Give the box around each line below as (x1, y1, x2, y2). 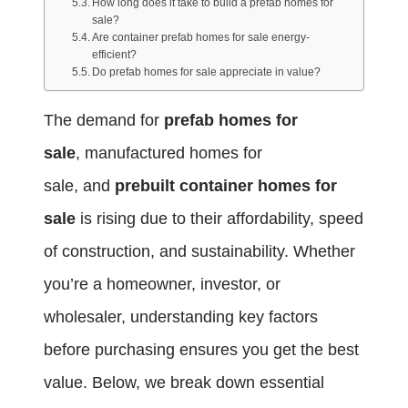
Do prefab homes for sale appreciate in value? (92, 66, 321, 79)
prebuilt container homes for (115, 177, 337, 196)
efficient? (92, 48, 138, 62)
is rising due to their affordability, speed (76, 209, 363, 229)
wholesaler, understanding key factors (44, 308, 318, 327)
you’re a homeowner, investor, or (44, 275, 280, 294)
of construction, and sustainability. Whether (44, 242, 355, 261)
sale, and (44, 177, 115, 196)
